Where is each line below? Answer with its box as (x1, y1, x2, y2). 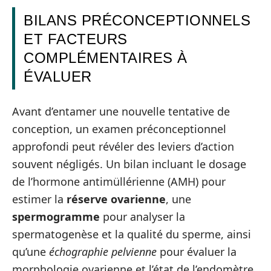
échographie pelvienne (49, 244, 157, 260)
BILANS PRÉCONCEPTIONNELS (24, 11, 250, 28)
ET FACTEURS (24, 30, 128, 47)
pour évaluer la (157, 244, 237, 260)
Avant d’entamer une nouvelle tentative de (12, 104, 230, 119)
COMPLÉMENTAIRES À (24, 49, 188, 66)
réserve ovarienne (67, 192, 166, 207)
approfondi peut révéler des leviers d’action (12, 139, 234, 154)
